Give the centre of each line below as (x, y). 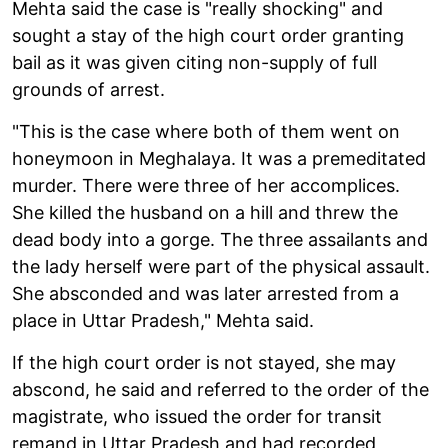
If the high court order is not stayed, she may (204, 362)
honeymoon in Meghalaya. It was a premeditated (219, 158)
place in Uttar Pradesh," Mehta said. (163, 320)
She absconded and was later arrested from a (205, 293)
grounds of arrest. (88, 89)
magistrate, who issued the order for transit (197, 416)
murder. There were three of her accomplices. (206, 185)
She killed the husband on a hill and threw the (205, 212)
